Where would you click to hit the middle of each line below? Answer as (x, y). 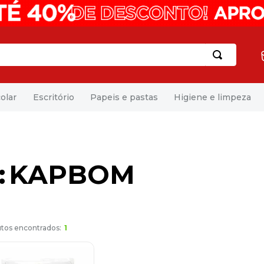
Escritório (53, 97)
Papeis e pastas (124, 97)
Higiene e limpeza (213, 97)
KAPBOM (72, 174)
